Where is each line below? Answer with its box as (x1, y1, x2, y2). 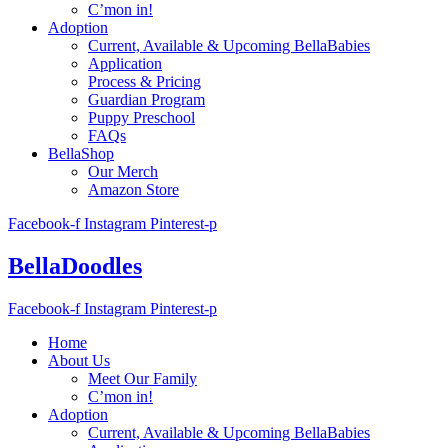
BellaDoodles (8, 252, 142, 279)
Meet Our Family (88, 369, 197, 387)
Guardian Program (88, 90, 205, 108)
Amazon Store (88, 180, 179, 198)
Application (88, 54, 162, 72)
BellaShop (48, 144, 114, 162)
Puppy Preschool (88, 108, 195, 126)
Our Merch (88, 162, 158, 180)
